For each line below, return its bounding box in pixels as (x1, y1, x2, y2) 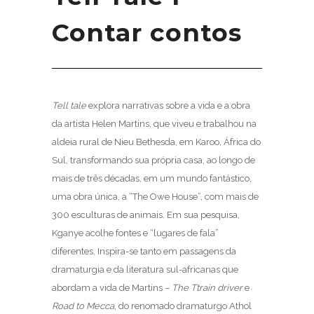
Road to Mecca (52, 300, 114, 311)
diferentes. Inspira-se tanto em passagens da (52, 245, 236, 257)
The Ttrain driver (172, 282, 243, 293)
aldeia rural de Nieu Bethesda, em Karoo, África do (52, 136, 261, 147)
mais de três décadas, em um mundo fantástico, (52, 172, 252, 184)
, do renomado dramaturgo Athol (114, 300, 252, 311)
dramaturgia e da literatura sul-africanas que (52, 264, 238, 275)
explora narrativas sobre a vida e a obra (86, 100, 250, 111)
